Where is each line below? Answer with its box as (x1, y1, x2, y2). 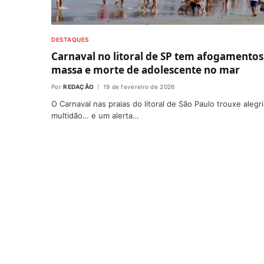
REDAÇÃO (63, 82, 94, 90)
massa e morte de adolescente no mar (51, 62, 240, 77)
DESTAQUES (51, 35, 89, 43)
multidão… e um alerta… (51, 110, 139, 120)
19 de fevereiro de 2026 (103, 82, 175, 90)
